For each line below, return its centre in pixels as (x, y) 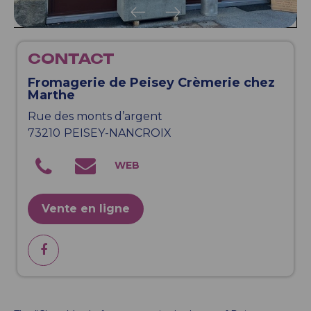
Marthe (51, 95)
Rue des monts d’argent (95, 116)
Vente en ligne (86, 209)
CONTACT (71, 59)
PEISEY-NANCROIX (118, 133)
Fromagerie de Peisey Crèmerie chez (151, 83)
